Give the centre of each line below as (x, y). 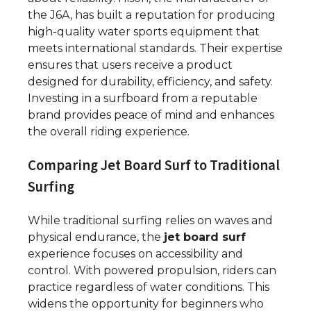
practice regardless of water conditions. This (149, 287)
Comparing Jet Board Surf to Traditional (154, 165)
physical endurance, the (96, 237)
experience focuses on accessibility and (135, 253)
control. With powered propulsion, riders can (152, 270)
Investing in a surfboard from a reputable (143, 99)
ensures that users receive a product (130, 65)
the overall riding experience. (109, 132)
